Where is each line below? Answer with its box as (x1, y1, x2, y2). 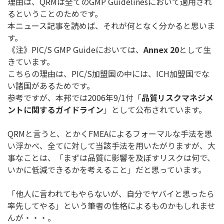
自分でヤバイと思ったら (126, 187, 214, 200)
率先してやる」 (7, 199, 63, 212)
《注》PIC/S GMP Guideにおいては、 (7, 43, 143, 56)
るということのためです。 (7, 7, 102, 20)
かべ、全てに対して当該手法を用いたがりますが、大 (23, 139, 215, 152)
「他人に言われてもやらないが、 (7, 187, 126, 200)
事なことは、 (7, 151, 55, 164)
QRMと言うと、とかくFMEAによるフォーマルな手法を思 (7, 127, 212, 140)
